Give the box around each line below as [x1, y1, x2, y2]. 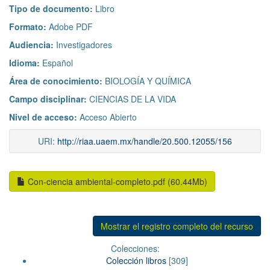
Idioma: [9, 57, 42, 69]
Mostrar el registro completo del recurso [101, 220, 253, 233]
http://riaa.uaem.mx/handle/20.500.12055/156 [57, 135, 232, 148]
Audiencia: [9, 39, 56, 51]
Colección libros [106, 254, 166, 267]
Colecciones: [110, 242, 160, 255]
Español [42, 57, 73, 69]
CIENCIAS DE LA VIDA [89, 93, 176, 105]
